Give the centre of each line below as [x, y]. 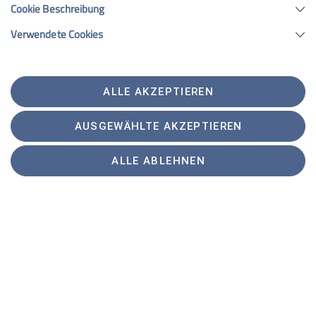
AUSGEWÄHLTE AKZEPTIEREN [158, 126]
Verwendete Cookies [57, 34]
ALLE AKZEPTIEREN [158, 92]
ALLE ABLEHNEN [158, 161]
